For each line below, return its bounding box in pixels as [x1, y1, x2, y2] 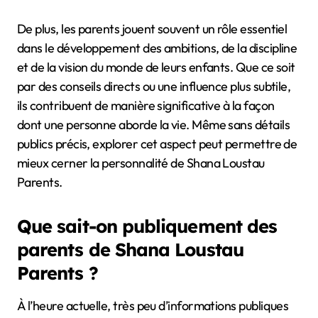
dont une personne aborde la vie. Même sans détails [17, 116, 290, 133]
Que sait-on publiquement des [17, 214, 278, 237]
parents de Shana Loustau [17, 237, 243, 261]
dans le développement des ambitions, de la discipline [17, 39, 297, 56]
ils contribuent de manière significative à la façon [17, 97, 275, 114]
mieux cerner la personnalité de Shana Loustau [17, 154, 265, 171]
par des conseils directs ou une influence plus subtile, [17, 77, 291, 94]
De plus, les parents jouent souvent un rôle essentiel [17, 20, 287, 37]
